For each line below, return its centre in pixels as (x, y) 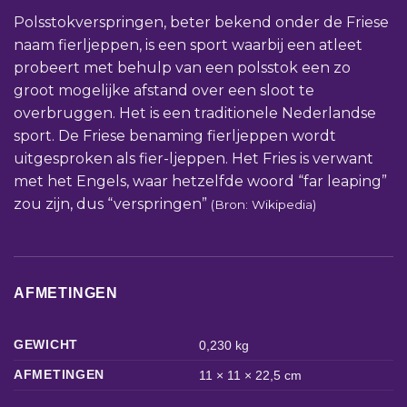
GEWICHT (46, 344)
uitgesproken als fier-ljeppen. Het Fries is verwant (194, 158)
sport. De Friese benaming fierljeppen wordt (175, 135)
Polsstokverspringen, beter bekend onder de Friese (201, 22)
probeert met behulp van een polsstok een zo (182, 67)
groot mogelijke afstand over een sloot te (164, 90)
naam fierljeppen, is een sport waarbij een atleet (188, 45)
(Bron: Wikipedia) (262, 204)
